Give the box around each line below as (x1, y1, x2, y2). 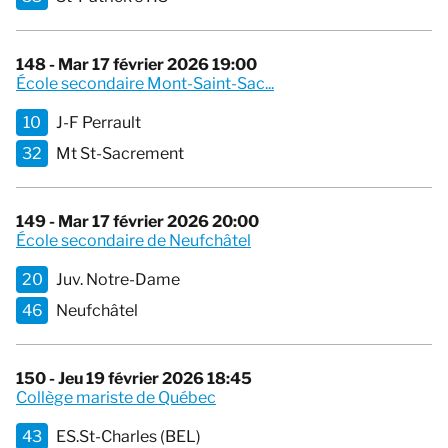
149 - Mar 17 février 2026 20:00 (16, 212, 259, 232)
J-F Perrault (56, 113, 141, 133)
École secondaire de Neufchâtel (16, 231, 251, 251)
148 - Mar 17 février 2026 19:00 (16, 55, 257, 75)
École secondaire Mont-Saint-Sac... (16, 74, 274, 94)
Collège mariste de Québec (16, 388, 216, 408)
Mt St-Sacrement (56, 144, 184, 164)
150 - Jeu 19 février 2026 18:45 (16, 369, 252, 389)
